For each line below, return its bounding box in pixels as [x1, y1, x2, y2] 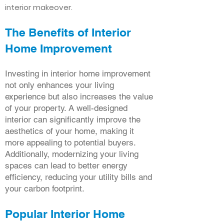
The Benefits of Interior [5, 25, 131, 39]
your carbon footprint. [5, 183, 84, 193]
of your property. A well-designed [5, 103, 127, 113]
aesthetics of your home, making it [5, 126, 134, 136]
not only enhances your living [5, 80, 114, 90]
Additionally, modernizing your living [5, 149, 138, 159]
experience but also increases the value [5, 91, 153, 101]
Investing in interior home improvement [5, 68, 150, 78]
